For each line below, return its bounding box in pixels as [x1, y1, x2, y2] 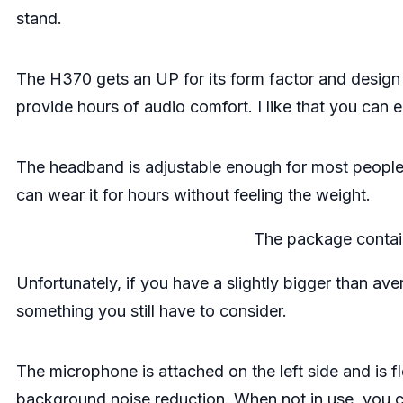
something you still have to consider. [15, 300, 291, 320]
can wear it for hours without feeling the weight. [15, 184, 375, 204]
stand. [15, 8, 62, 28]
